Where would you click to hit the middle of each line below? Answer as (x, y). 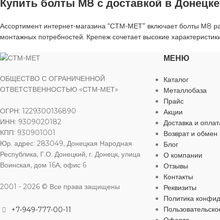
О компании (183, 155)
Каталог (176, 80)
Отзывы (176, 166)
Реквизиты (180, 188)
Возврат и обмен (191, 134)
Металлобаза (185, 90)
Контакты (178, 177)
